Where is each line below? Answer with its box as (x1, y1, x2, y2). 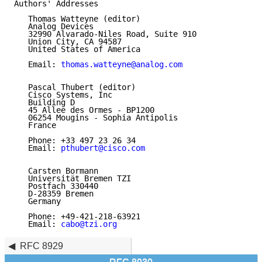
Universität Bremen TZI (14, 174, 131, 184)
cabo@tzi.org (61, 219, 117, 229)
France (14, 120, 56, 130)
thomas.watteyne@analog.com (61, 60, 182, 70)
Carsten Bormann (14, 166, 98, 176)
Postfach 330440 (14, 181, 98, 191)
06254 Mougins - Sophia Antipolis (14, 113, 178, 123)
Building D (14, 98, 75, 108)
